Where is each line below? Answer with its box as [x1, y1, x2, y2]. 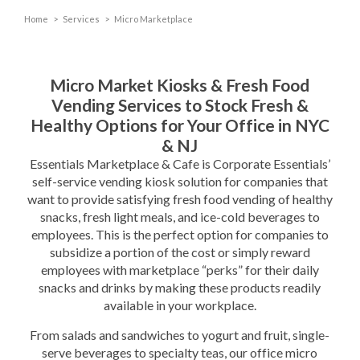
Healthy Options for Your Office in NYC [30, 115, 329, 136]
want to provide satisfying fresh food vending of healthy [27, 191, 333, 207]
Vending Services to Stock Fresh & [51, 95, 309, 116]
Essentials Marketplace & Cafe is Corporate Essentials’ [29, 156, 330, 172]
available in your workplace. [103, 297, 256, 313]
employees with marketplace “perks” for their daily [40, 262, 319, 278]
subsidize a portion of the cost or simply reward [49, 244, 310, 260]
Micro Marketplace [114, 14, 194, 25]
